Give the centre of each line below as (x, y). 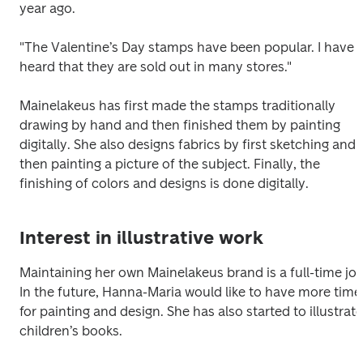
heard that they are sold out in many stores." (156, 67)
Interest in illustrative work (141, 238)
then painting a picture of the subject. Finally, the (170, 164)
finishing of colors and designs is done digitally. (164, 184)
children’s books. (71, 331)
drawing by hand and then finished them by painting (180, 125)
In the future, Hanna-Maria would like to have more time (190, 292)
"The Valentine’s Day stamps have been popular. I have (187, 47)
